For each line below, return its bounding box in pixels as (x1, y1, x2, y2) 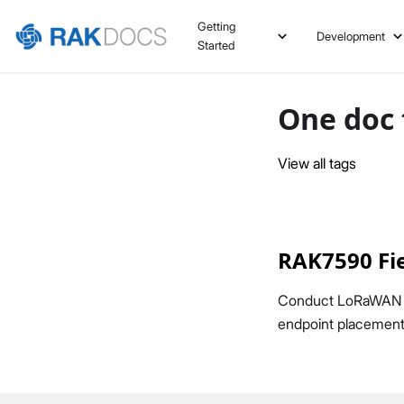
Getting (197, 19, 235, 33)
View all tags (278, 154, 356, 172)
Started (197, 38, 234, 52)
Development (317, 28, 386, 43)
